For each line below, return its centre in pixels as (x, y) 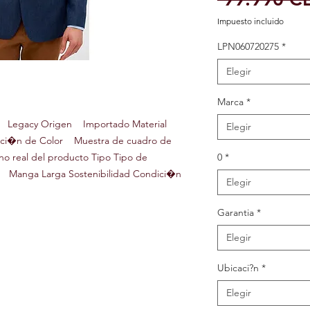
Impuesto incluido (250, 21)
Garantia (236, 213)
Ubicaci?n (238, 268)
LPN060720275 (248, 47)
